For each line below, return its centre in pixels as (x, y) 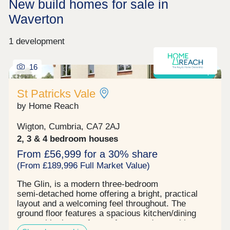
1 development (36, 41)
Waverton (36, 19)
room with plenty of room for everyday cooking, (108, 223)
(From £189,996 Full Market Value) (84, 166)
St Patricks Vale (56, 93)
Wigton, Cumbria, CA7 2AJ (69, 127)
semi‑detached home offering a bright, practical (108, 194)
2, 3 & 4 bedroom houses (68, 139)
